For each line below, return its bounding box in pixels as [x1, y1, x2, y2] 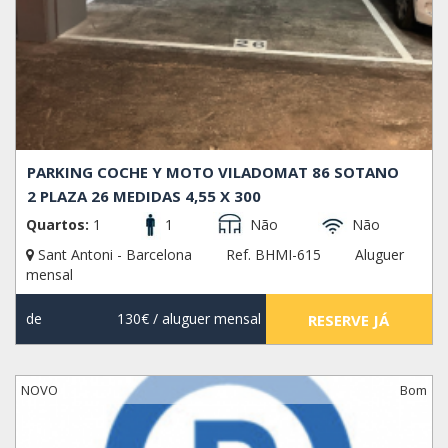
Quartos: [26, 215, 89, 235]
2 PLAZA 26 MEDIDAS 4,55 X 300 [27, 186, 262, 207]
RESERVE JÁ [308, 310, 390, 331]
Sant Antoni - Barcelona [34, 245, 196, 265]
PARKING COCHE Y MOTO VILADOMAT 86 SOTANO [27, 162, 400, 183]
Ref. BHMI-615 [226, 245, 321, 265]
